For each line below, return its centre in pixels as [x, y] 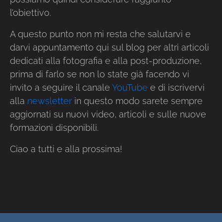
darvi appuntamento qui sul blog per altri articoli [110, 47]
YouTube [130, 87]
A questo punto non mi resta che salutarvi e [100, 34]
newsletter [50, 101]
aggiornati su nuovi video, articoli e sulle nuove [108, 114]
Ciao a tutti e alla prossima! [66, 149]
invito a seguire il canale [61, 87]
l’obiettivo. [30, 12]
